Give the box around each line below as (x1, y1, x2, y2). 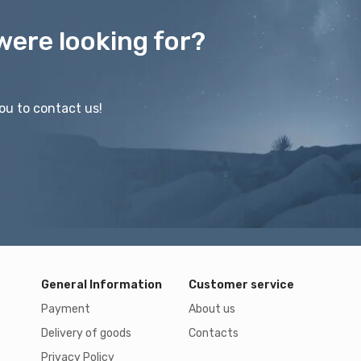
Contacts (188, 326, 239, 340)
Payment (40, 302, 90, 316)
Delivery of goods (40, 326, 131, 340)
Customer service (188, 278, 294, 292)
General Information (40, 278, 162, 292)
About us (188, 302, 235, 316)
